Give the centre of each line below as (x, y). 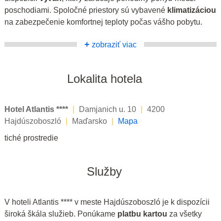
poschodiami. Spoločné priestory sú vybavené (86, 10)
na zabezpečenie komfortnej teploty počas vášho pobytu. (103, 22)
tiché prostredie (31, 138)
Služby (104, 171)
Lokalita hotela (104, 78)
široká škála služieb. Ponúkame (61, 214)
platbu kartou (142, 214)
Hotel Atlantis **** (36, 109)
